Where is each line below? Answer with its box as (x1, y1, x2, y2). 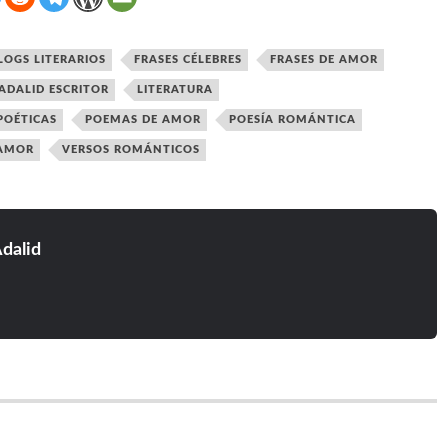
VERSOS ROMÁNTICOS (61, 144, 200, 155)
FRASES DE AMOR (269, 54, 378, 65)
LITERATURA (136, 84, 213, 95)
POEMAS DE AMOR (84, 114, 201, 125)
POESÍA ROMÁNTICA (228, 114, 356, 125)
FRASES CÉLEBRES (133, 54, 242, 65)
